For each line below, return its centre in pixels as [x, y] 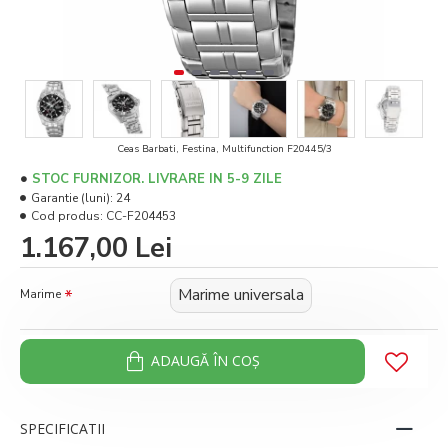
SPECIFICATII [62, 428]
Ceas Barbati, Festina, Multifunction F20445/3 [224, 148]
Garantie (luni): [72, 197]
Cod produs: [67, 215]
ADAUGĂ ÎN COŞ [205, 361]
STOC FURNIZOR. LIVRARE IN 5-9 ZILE [157, 178]
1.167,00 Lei [96, 248]
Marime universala [241, 294]
